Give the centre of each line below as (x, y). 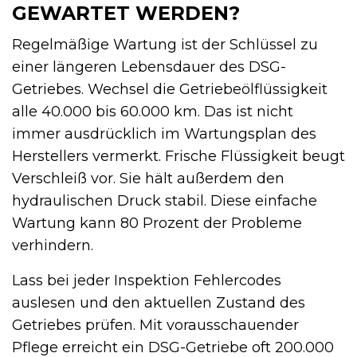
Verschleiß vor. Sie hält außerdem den (148, 179)
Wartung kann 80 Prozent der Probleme (157, 224)
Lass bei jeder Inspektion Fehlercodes (147, 281)
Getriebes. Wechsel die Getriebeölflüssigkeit (170, 90)
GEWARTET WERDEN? (126, 14)
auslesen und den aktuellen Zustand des (159, 303)
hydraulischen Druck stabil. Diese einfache (165, 201)
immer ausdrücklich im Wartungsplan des (164, 134)
